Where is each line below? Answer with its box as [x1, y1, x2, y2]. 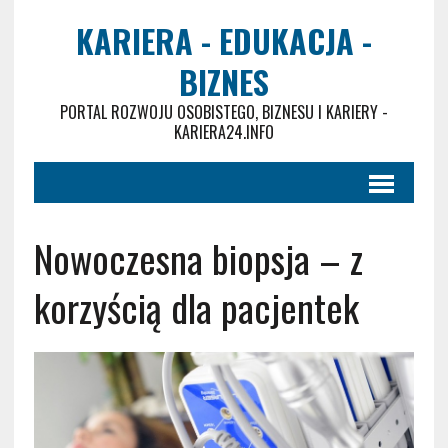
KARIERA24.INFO [173, 120, 274, 144]
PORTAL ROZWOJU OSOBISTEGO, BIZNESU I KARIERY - [59, 100, 388, 124]
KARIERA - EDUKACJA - [75, 17, 372, 64]
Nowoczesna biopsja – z [33, 230, 363, 286]
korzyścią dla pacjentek [33, 279, 359, 335]
